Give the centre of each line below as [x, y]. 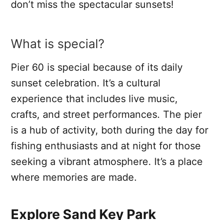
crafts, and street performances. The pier [106, 114]
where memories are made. [74, 177]
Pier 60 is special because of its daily [97, 67]
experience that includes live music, [94, 98]
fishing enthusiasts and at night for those [106, 146]
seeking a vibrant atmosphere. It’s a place [107, 161]
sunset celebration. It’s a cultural [86, 83]
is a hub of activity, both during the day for [110, 130]
